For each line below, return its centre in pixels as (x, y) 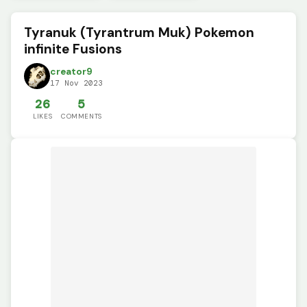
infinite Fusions (73, 49)
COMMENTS (82, 116)
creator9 (72, 72)
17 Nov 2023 (77, 83)
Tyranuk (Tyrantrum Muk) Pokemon (139, 32)
